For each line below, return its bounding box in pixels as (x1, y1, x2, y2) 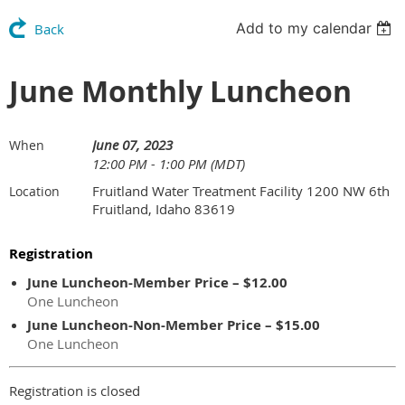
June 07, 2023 (92, 136, 173, 155)
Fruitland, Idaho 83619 (92, 200, 235, 219)
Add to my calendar (236, 19, 372, 38)
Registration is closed (9, 381, 140, 400)
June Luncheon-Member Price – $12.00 (27, 273, 287, 293)
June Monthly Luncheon (9, 71, 352, 112)
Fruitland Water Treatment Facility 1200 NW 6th (92, 182, 390, 201)
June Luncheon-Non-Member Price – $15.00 (27, 316, 320, 335)
